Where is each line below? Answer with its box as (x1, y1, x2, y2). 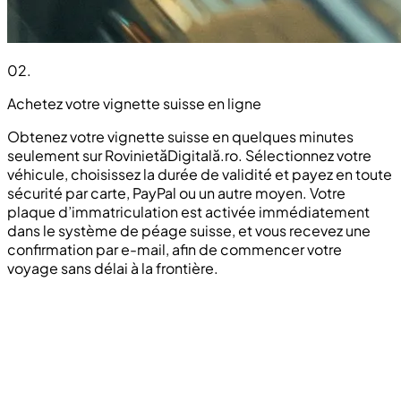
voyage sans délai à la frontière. (7, 259, 218, 278)
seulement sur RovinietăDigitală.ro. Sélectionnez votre (7, 146, 371, 166)
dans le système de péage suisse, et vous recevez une (7, 221, 371, 241)
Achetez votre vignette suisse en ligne (7, 94, 261, 114)
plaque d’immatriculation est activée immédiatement (7, 202, 370, 222)
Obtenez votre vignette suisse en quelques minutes (7, 127, 354, 147)
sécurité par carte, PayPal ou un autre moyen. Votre (7, 183, 346, 203)
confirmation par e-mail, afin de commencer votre (7, 240, 342, 260)
